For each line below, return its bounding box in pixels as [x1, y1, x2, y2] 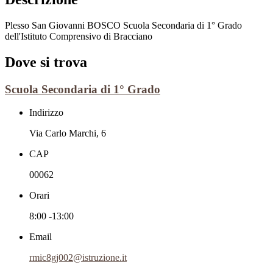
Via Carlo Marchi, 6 [29, 128, 106, 139]
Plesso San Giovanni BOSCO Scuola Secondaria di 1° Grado [5, 19, 242, 30]
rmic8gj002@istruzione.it [29, 252, 127, 263]
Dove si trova [5, 54, 87, 70]
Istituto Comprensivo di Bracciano [21, 30, 152, 41]
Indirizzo [29, 107, 63, 118]
